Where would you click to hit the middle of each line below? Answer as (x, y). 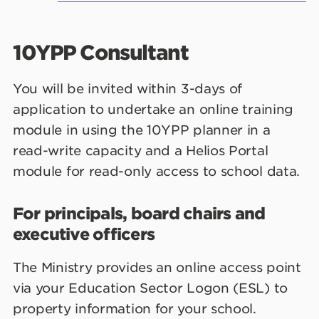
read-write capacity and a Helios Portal (141, 150)
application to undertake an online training (153, 109)
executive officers (84, 234)
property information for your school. (135, 308)
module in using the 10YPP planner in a (142, 130)
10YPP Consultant (101, 52)
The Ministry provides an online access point (157, 267)
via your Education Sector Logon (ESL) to (150, 288)
